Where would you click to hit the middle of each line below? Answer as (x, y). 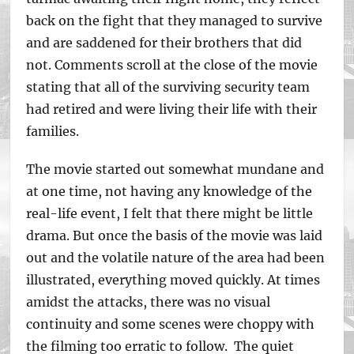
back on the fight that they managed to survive (175, 21)
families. (53, 131)
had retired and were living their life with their (172, 109)
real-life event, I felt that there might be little (170, 213)
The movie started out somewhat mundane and (175, 169)
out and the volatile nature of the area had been (176, 258)
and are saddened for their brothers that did (164, 43)
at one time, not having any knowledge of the (169, 191)
